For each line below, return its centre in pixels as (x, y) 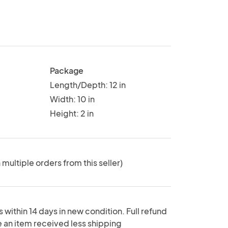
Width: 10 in (72, 99)
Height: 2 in (72, 113)
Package (66, 70)
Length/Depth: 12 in (88, 84)
